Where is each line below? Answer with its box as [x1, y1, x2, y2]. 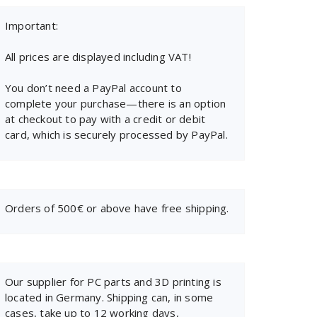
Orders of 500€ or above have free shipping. [5, 201, 229, 215]
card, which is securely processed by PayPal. [5, 127, 228, 142]
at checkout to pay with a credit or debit [5, 112, 206, 126]
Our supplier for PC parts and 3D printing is [5, 275, 221, 289]
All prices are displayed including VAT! [5, 50, 191, 64]
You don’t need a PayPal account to [5, 81, 182, 95]
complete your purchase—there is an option [5, 96, 226, 110]
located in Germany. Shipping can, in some [5, 290, 214, 304]
